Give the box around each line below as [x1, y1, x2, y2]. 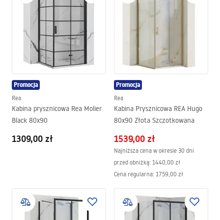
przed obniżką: [114, 159, 151, 166]
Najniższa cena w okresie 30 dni [114, 147, 194, 154]
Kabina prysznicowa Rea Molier [12, 104, 102, 113]
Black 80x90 [12, 116, 48, 125]
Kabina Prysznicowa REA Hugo [114, 104, 202, 113]
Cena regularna [114, 170, 153, 178]
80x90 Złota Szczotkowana [114, 116, 194, 125]
